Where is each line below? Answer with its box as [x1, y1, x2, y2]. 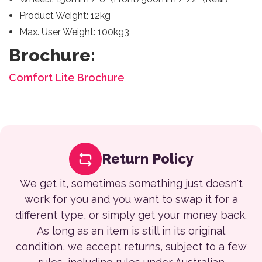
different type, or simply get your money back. [15, 208, 247, 221]
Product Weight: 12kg [19, 9, 111, 21]
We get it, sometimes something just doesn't [19, 177, 243, 189]
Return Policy [101, 150, 194, 167]
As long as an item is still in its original [37, 224, 225, 237]
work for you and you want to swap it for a [24, 192, 238, 205]
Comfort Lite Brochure [9, 71, 125, 84]
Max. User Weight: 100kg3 [19, 26, 129, 37]
